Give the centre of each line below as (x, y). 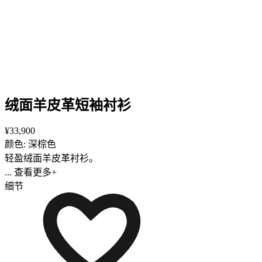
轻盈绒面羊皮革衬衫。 (51, 158)
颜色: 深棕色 (30, 144)
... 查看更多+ (31, 172)
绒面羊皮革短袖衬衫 (68, 105)
